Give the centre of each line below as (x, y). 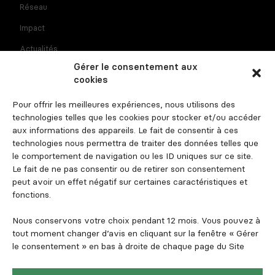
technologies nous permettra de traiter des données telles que (135, 143)
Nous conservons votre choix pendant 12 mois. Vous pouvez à (136, 220)
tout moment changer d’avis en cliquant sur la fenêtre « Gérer (135, 233)
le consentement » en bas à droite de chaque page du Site (128, 246)
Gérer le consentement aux (136, 67)
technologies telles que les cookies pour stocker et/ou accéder (137, 117)
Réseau (33, 7)
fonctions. (32, 195)
